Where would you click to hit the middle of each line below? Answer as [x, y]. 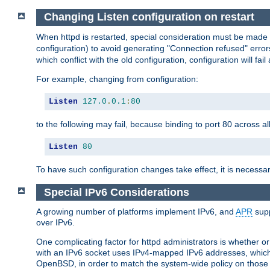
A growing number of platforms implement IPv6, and [136, 212]
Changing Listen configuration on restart [149, 17]
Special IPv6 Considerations [116, 192]
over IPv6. [55, 223]
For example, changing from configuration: [117, 79]
